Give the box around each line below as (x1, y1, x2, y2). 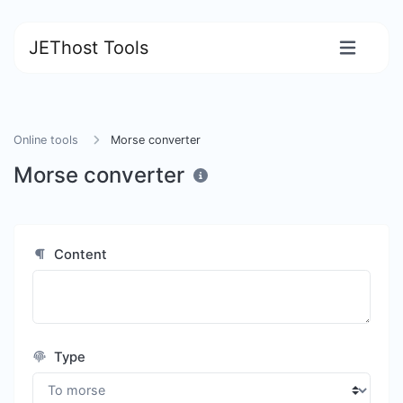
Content (50, 246, 108, 263)
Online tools (13, 133, 78, 147)
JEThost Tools (29, 37, 148, 58)
